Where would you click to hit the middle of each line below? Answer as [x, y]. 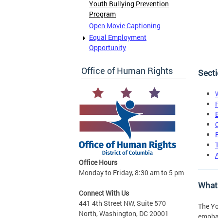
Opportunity [108, 48]
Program [102, 14]
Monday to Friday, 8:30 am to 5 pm [131, 172]
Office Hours [98, 162]
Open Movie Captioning [125, 26]
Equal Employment [118, 37]
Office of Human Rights [127, 70]
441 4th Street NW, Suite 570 [122, 203]
